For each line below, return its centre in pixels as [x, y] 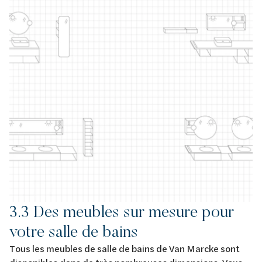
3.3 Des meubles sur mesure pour [122, 211]
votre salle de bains [74, 231]
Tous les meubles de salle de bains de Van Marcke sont [125, 248]
